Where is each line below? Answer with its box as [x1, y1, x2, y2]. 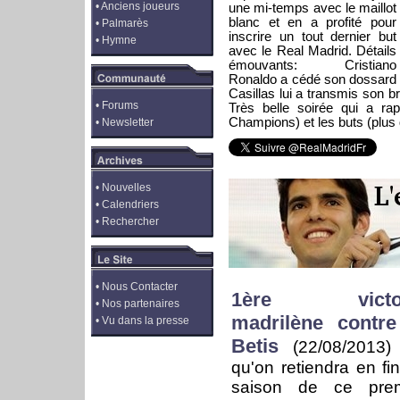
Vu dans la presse [102, 314, 189, 327]
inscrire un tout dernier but [229, 29, 396, 44]
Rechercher [102, 215, 159, 228]
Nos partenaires [102, 297, 179, 310]
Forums [102, 99, 138, 112]
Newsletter [102, 116, 154, 129]
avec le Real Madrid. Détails [229, 44, 396, 58]
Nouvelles [102, 181, 151, 194]
